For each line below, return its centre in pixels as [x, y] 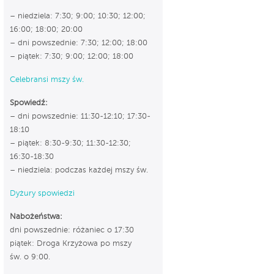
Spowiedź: [29, 103]
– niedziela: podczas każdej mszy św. [79, 170]
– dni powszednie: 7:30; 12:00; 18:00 [79, 43]
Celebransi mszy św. [47, 80]
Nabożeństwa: [36, 217]
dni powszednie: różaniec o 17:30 [72, 230]
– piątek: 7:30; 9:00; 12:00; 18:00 [72, 56]
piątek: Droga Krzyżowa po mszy [71, 243]
